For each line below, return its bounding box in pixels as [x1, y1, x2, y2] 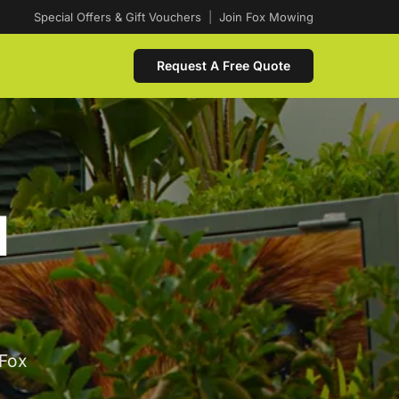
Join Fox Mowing [219, 10, 313, 24]
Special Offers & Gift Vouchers [34, 10, 201, 24]
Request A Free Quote [157, 58, 290, 73]
